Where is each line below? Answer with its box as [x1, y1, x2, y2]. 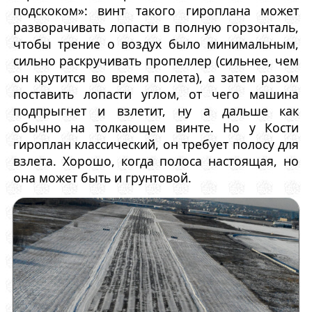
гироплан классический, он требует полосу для [13, 135, 299, 153]
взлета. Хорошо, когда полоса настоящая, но [13, 152, 299, 169]
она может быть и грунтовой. [13, 169, 192, 186]
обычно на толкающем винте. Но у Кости [13, 118, 299, 136]
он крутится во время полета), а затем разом [13, 68, 299, 86]
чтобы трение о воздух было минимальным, [13, 35, 299, 52]
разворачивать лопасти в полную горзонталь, [13, 18, 299, 36]
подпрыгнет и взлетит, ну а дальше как [13, 102, 299, 119]
